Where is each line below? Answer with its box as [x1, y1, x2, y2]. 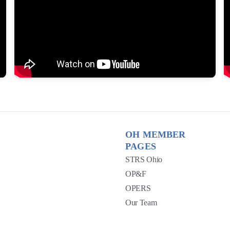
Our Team [125, 198, 157, 207]
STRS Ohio [125, 155, 163, 164]
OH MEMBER [125, 129, 186, 140]
